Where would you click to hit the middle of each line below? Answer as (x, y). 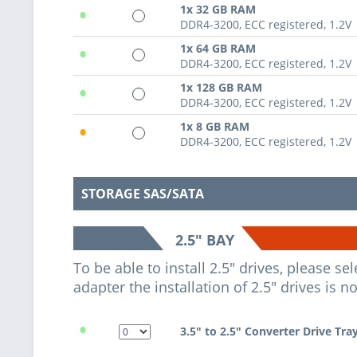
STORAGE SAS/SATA (143, 193)
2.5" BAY (205, 239)
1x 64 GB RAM (218, 48)
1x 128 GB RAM (221, 87)
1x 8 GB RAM (215, 126)
